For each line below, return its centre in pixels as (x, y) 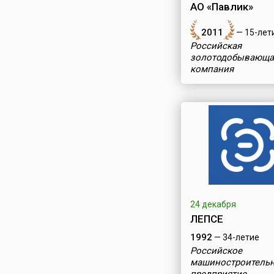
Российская (216, 46)
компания (212, 69)
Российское (216, 251)
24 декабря (213, 204)
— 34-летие (235, 237)
